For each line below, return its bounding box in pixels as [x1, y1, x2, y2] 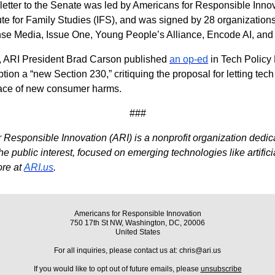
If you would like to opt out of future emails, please [33, 265, 201, 273]
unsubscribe [200, 265, 242, 273]
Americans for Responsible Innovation [74, 209, 201, 218]
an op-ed [169, 54, 208, 64]
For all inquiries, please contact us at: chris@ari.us [54, 246, 221, 255]
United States [115, 228, 160, 236]
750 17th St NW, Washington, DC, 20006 [70, 219, 205, 227]
